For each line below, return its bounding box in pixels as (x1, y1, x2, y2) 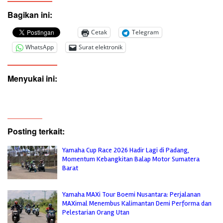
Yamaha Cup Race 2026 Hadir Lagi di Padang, (62, 145, 189, 154)
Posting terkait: (7, 125, 65, 137)
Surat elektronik (79, 43, 122, 52)
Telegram (132, 28, 159, 37)
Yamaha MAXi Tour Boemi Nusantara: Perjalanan (62, 190, 201, 199)
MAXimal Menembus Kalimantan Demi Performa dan (62, 199, 212, 208)
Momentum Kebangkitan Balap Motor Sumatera (62, 154, 200, 163)
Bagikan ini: (7, 8, 52, 20)
